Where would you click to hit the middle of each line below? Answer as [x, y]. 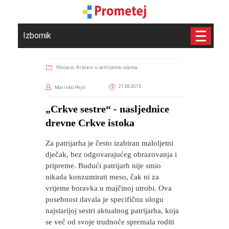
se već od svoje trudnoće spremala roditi [110, 222]
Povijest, [66, 67]
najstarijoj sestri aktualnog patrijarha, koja [112, 211]
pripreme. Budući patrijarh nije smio [103, 166]
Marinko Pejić [70, 87]
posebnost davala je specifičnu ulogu [105, 199]
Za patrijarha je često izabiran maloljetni [109, 143]
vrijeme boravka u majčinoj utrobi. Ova [109, 188]
